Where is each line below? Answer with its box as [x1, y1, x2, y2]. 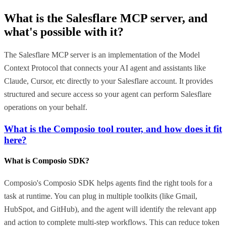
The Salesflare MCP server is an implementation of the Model [4, 50, 200, 60]
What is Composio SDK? [4, 156, 89, 165]
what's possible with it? [4, 25, 124, 38]
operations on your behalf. [4, 103, 87, 112]
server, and [147, 11, 207, 25]
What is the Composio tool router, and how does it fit [4, 124, 222, 135]
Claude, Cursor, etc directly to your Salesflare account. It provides [4, 77, 213, 86]
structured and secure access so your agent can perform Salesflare [4, 90, 211, 99]
